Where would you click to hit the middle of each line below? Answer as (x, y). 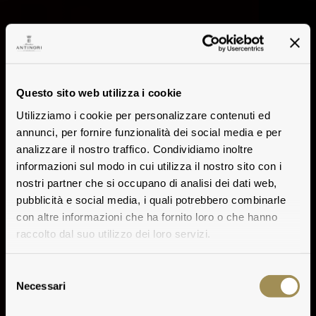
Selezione (28, 272)
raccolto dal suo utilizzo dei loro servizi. (114, 233)
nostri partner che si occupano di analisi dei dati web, (147, 183)
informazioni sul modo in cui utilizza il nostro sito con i (149, 166)
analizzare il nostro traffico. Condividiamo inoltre (135, 149)
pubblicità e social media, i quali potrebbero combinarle (151, 200)
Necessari (41, 286)
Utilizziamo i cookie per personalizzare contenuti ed (143, 115)
